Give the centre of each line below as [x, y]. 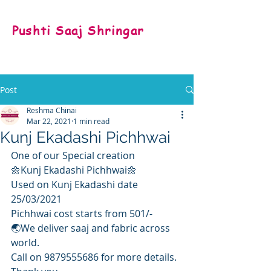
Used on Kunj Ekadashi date [77, 184]
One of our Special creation [73, 155]
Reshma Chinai [52, 110]
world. [25, 243]
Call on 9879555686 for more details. [94, 257]
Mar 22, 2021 [49, 121]
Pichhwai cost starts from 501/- [82, 214]
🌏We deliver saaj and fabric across [92, 228]
